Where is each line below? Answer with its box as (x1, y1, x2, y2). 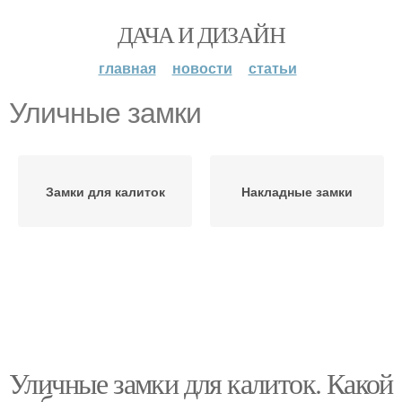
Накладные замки (241, 182, 353, 200)
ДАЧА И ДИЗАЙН (117, 19, 285, 49)
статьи (248, 57, 297, 78)
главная (98, 57, 156, 78)
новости (171, 57, 232, 78)
